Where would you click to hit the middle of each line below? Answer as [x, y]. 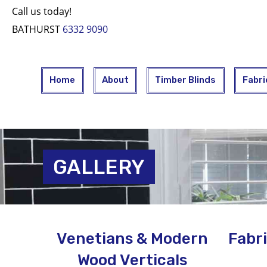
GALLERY [99, 167]
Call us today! [42, 11]
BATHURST [37, 29]
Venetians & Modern [132, 239]
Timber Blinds [186, 80]
